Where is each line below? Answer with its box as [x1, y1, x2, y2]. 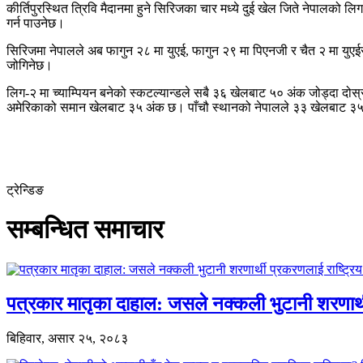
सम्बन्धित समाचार [6, 215, 164, 245]
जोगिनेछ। [6, 58, 53, 72]
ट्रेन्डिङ [6, 182, 44, 197]
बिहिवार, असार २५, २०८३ [6, 331, 128, 345]
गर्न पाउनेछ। [6, 15, 65, 30]
